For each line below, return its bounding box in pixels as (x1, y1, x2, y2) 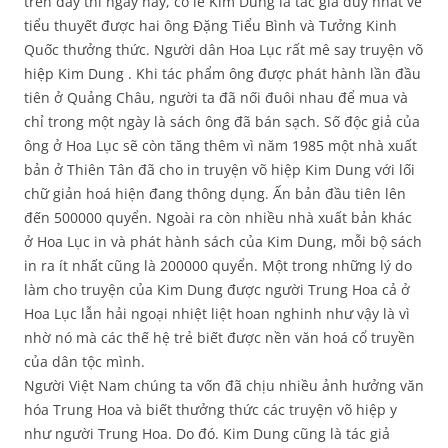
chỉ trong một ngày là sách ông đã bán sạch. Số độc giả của (24, 112, 420, 132)
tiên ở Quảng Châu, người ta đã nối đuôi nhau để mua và (24, 88, 408, 108)
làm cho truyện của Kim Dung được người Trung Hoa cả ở (24, 280, 410, 300)
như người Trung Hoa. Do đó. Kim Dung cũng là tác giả (24, 424, 390, 444)
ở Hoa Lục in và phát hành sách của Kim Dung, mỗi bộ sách (24, 232, 422, 252)
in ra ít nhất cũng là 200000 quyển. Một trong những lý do (24, 256, 412, 276)
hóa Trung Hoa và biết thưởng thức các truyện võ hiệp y (24, 400, 397, 420)
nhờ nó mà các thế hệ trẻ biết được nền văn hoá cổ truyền (24, 328, 415, 348)
